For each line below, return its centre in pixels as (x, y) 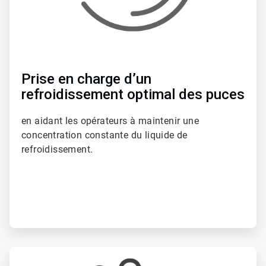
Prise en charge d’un (86, 79)
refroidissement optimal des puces (133, 94)
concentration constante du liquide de (104, 135)
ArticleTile (27, 251)
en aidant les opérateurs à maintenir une (110, 121)
